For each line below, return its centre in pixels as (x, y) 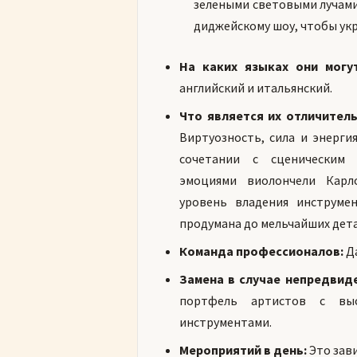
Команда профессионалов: (261, 251)
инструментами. (226, 322)
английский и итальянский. (256, 88)
